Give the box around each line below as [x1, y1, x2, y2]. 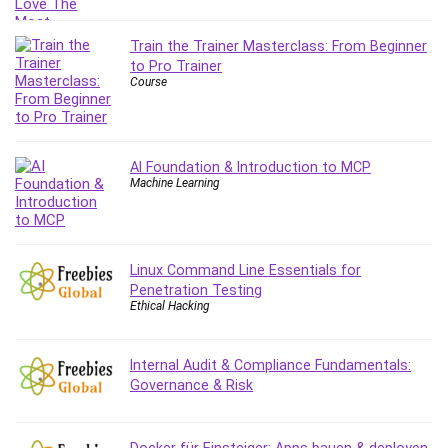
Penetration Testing [130, 282, 262, 298]
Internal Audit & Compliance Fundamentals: [130, 357, 411, 373]
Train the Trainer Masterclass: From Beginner [130, 38, 427, 54]
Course [130, 75, 167, 89]
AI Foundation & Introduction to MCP [130, 159, 371, 175]
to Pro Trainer [130, 58, 222, 74]
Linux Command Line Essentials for [130, 262, 361, 278]
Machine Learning [130, 176, 220, 190]
